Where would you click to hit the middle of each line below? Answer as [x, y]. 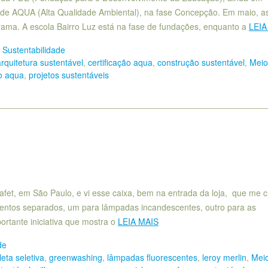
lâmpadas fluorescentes [152, 257]
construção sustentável [201, 62]
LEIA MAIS [138, 221]
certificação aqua [120, 62]
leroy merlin [224, 257]
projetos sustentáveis [69, 74]
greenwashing [76, 257]
